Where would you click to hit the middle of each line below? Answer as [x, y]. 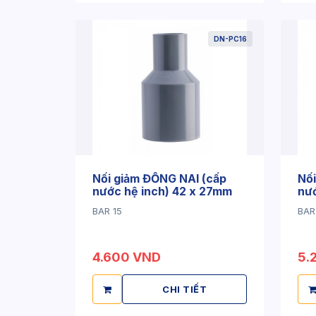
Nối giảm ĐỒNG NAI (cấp [159, 178]
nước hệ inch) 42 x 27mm [162, 191]
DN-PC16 [230, 39]
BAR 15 [107, 211]
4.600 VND [127, 257]
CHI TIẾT [184, 289]
